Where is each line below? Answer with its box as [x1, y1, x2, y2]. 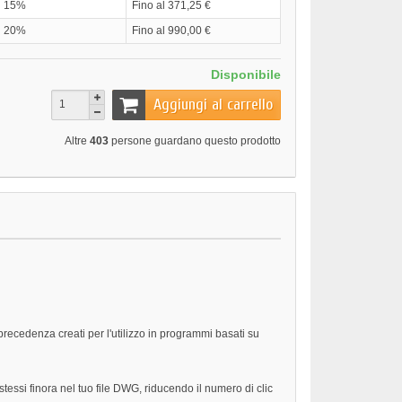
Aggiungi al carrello [153, 95, 273, 115]
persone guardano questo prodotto [109, 135, 281, 148]
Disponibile [211, 66, 281, 82]
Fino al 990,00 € [132, 23, 211, 37]
